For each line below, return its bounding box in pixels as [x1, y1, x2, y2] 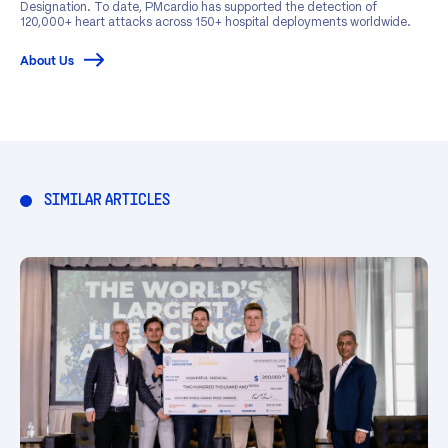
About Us [20, 55, 74, 67]
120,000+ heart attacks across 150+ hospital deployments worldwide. [20, 13, 411, 29]
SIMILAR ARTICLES [44, 193, 170, 208]
